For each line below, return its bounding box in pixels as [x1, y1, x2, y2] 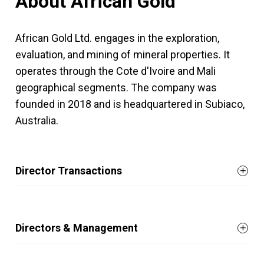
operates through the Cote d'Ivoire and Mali [15, 65, 216, 77]
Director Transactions [15, 164, 122, 177]
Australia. [15, 114, 58, 127]
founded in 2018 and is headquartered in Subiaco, [15, 98, 245, 110]
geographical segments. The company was [15, 81, 217, 94]
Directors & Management [15, 222, 138, 234]
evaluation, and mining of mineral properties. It [15, 48, 230, 61]
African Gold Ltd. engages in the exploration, [15, 32, 219, 44]
